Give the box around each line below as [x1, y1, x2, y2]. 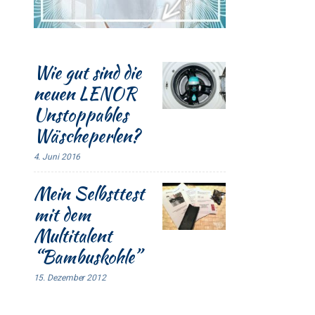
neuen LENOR [33, 80, 136, 106]
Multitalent [33, 222, 112, 248]
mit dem [33, 201, 91, 227]
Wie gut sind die [33, 59, 141, 85]
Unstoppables [33, 101, 128, 127]
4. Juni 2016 [33, 151, 81, 162]
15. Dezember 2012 [33, 272, 106, 283]
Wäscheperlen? [33, 122, 140, 148]
